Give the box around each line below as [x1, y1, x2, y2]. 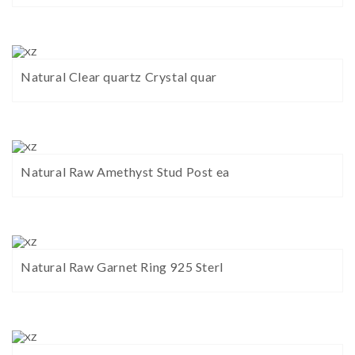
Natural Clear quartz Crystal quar [21, 69, 217, 85]
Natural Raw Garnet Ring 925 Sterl [21, 259, 223, 275]
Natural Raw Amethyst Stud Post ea [21, 164, 230, 180]
